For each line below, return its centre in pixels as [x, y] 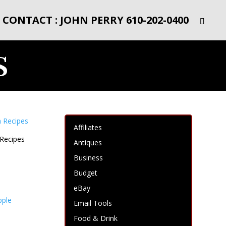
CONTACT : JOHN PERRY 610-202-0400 [96, 20]
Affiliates [88, 127]
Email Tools [93, 203]
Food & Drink [96, 218]
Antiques [88, 143]
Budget [86, 173]
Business [89, 158]
